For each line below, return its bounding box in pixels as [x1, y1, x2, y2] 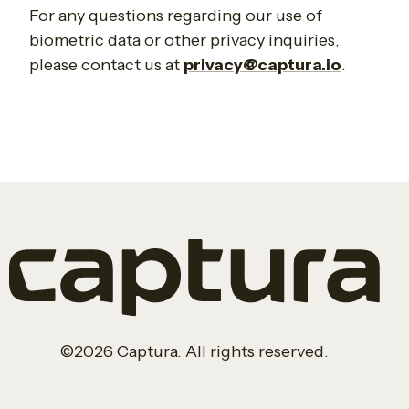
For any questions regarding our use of [29, 5, 322, 26]
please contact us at [29, 55, 184, 76]
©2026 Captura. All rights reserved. [60, 341, 329, 362]
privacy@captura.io [184, 55, 341, 76]
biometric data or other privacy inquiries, [29, 30, 340, 51]
